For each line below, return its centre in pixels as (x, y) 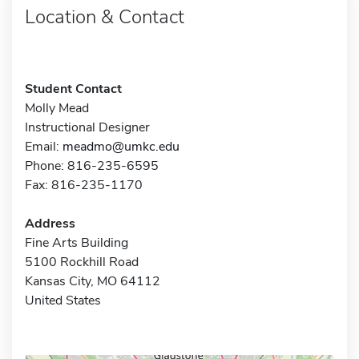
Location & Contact (105, 16)
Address (50, 223)
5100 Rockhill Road (82, 262)
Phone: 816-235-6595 (92, 165)
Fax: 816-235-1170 (84, 185)
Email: (44, 146)
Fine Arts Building (77, 242)
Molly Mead (57, 108)
